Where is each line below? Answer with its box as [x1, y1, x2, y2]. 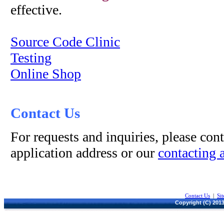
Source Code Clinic [10, 34, 120, 49]
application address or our [10, 145, 158, 160]
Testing [10, 50, 51, 65]
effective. [10, 2, 62, 17]
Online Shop [10, 66, 81, 81]
